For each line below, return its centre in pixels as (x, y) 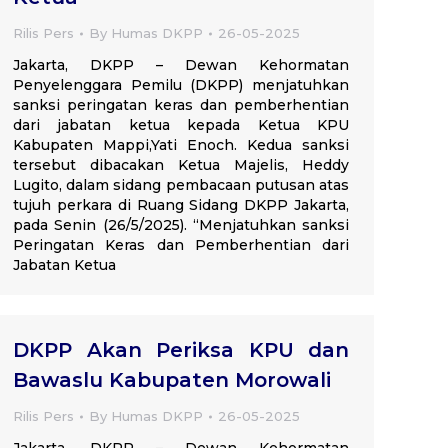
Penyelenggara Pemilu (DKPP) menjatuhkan (181, 85)
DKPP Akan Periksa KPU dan (181, 350)
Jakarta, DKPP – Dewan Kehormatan (181, 65)
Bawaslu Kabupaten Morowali (172, 380)
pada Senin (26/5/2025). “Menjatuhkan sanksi (181, 225)
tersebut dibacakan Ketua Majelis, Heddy (181, 165)
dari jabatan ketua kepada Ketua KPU (181, 125)
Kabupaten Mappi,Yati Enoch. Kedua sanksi (181, 145)
